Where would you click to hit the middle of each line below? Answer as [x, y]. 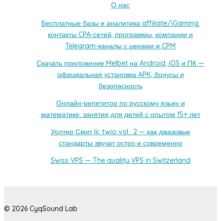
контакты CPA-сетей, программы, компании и [120, 34]
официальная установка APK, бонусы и [120, 74]
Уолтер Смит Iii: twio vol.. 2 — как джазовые [120, 131]
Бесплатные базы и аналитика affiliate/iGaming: [120, 23]
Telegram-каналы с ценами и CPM [120, 46]
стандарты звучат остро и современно [120, 143]
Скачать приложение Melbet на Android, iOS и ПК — [120, 63]
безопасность [120, 86]
